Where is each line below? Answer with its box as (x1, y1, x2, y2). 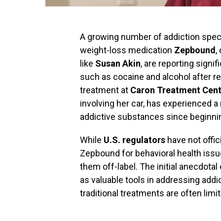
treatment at (80, 85, 130, 95)
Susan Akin (95, 58, 141, 69)
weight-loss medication (80, 45, 174, 55)
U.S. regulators (104, 135, 165, 145)
